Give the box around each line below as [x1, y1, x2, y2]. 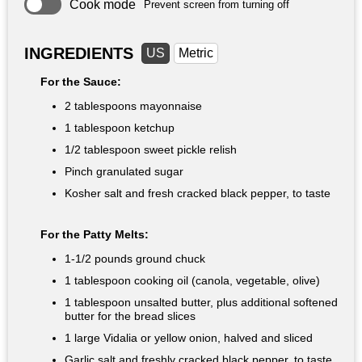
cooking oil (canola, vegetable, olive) [131, 274, 320, 288]
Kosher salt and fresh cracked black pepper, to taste [65, 187, 330, 200]
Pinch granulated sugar [65, 165, 183, 179]
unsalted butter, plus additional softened [131, 296, 338, 309]
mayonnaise [137, 99, 202, 113]
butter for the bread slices [65, 309, 196, 323]
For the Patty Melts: [40, 228, 149, 242]
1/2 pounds [75, 252, 133, 266]
